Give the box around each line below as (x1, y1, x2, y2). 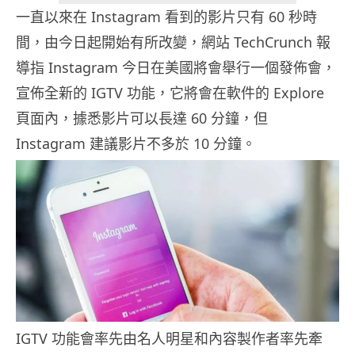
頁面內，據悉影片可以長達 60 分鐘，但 (16, 109, 268, 128)
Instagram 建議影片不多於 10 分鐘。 (16, 134, 256, 154)
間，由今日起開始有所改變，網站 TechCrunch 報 (16, 32, 330, 52)
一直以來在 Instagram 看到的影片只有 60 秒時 (16, 7, 317, 27)
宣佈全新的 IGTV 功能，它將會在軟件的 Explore (16, 83, 324, 103)
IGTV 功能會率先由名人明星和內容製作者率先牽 (16, 329, 323, 349)
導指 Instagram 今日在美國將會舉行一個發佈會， (16, 58, 336, 78)
